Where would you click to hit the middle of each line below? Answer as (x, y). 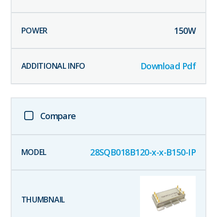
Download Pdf (168, 66)
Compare (58, 116)
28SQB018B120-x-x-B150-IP (143, 152)
